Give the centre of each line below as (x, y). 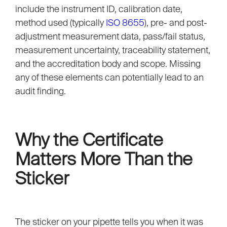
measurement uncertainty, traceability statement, (113, 50)
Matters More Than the (104, 159)
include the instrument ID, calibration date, (99, 9)
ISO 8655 (125, 23)
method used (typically (61, 23)
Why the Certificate (89, 140)
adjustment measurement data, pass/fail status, (110, 36)
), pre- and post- (176, 23)
